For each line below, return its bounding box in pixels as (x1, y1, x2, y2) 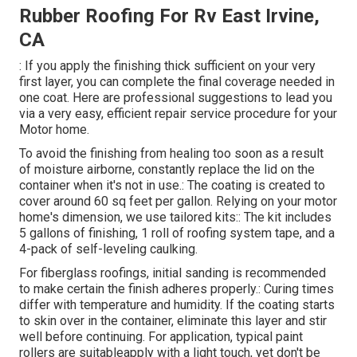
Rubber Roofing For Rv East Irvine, (19, 5, 320, 28)
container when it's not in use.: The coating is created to (19, 178, 325, 194)
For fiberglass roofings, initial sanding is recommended (19, 265, 326, 281)
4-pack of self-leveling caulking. (19, 241, 198, 257)
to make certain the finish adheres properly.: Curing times (19, 281, 334, 297)
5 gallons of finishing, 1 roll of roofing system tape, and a (19, 226, 335, 241)
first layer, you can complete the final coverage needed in (19, 74, 335, 90)
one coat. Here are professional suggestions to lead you (19, 90, 332, 106)
